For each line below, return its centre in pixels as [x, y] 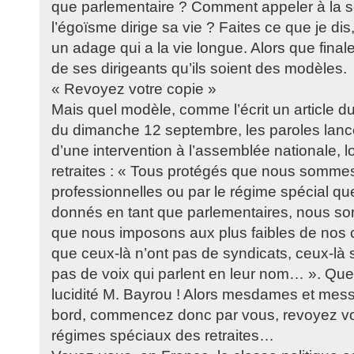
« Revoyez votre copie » [134, 89]
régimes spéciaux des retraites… [163, 335]
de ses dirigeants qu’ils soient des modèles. [199, 68]
